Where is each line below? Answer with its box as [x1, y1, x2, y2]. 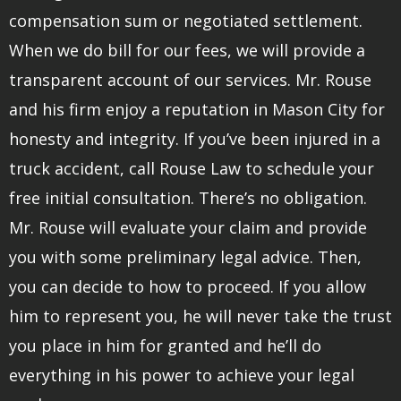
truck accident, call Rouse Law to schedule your [9, 158, 374, 179]
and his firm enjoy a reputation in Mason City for [9, 98, 385, 120]
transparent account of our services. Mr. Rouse [9, 69, 371, 90]
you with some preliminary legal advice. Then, [9, 246, 362, 268]
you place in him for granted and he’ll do [9, 335, 321, 356]
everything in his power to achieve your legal [9, 364, 354, 386]
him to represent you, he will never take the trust [9, 305, 392, 327]
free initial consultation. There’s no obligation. [9, 187, 367, 209]
